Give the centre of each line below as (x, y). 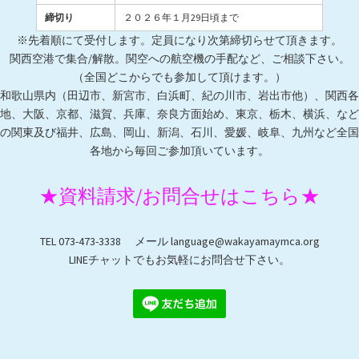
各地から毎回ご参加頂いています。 (179, 151)
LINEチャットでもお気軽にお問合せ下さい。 (179, 260)
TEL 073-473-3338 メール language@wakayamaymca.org (179, 241)
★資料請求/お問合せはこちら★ (179, 196)
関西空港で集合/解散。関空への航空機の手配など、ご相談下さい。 (179, 58)
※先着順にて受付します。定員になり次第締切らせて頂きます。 (179, 40)
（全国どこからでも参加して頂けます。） (179, 77)
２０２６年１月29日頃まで (181, 17)
